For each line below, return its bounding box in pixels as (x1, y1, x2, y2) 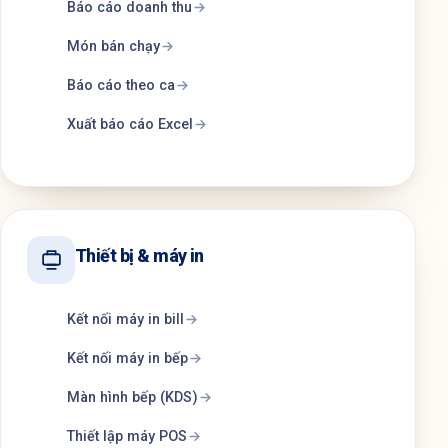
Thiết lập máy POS (67, 427, 187, 445)
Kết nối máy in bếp (67, 349, 188, 367)
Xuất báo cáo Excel (67, 115, 193, 133)
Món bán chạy (67, 37, 160, 55)
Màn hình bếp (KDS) (67, 388, 198, 406)
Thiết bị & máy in (75, 244, 204, 266)
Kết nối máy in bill (67, 310, 184, 328)
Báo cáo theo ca (67, 76, 175, 94)
